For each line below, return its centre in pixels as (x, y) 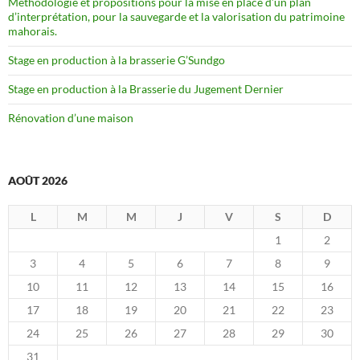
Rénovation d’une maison (71, 117)
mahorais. (33, 31)
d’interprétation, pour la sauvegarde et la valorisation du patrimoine (176, 16)
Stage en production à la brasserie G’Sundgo (117, 59)
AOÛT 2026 (38, 180)
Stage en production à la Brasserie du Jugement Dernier (146, 88)
